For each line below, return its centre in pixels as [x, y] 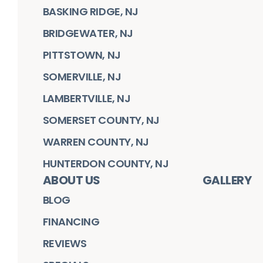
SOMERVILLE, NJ [82, 77]
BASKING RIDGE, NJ [90, 12]
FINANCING [71, 222]
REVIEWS [65, 244]
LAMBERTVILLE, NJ [87, 99]
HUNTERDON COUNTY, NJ [106, 164]
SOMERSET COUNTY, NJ [101, 120]
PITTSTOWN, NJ [82, 55]
